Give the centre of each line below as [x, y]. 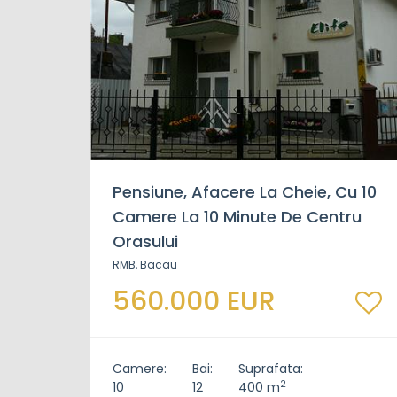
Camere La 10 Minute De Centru [237, 217]
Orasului [145, 241]
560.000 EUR [194, 301]
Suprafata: [271, 369]
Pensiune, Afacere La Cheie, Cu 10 [245, 192]
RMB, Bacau [145, 265]
